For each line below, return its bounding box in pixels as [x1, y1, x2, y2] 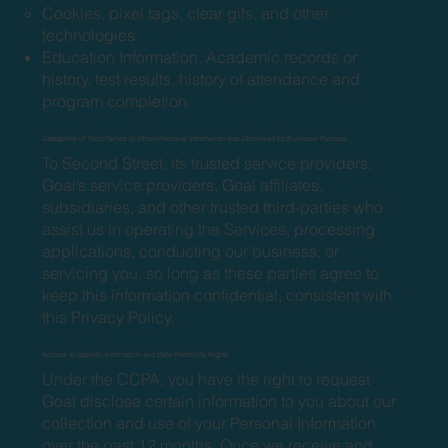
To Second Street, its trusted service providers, [42, 152, 373, 173]
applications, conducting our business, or [42, 240, 340, 261]
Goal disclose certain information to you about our [42, 390, 397, 411]
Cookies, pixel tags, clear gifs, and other [42, 2, 330, 23]
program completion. [42, 90, 192, 111]
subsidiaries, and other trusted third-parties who [42, 196, 384, 217]
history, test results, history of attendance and [42, 68, 361, 89]
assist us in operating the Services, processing [42, 218, 376, 239]
